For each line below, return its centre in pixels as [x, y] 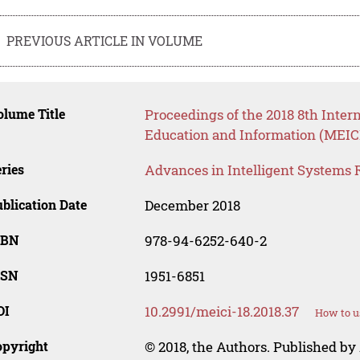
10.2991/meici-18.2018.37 [221, 312]
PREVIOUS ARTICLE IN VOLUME [105, 40]
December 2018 [192, 206]
